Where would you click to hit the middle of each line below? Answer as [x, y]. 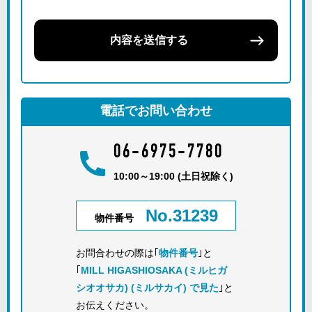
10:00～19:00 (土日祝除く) [173, 176]
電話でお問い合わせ [156, 111]
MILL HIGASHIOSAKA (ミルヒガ [154, 270]
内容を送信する [149, 40]
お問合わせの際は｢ [117, 253]
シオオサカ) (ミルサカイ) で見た [147, 288]
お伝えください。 [115, 305]
